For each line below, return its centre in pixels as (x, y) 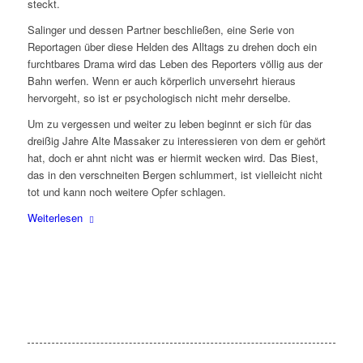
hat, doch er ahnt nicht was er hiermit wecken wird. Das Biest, (173, 158)
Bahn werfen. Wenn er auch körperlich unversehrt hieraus (161, 81)
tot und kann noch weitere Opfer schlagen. (126, 192)
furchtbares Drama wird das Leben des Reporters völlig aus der (175, 64)
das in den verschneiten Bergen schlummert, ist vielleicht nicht (175, 175)
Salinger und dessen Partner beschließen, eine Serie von (160, 30)
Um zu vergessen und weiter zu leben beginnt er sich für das (169, 124)
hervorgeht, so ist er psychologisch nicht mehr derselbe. (159, 98)
